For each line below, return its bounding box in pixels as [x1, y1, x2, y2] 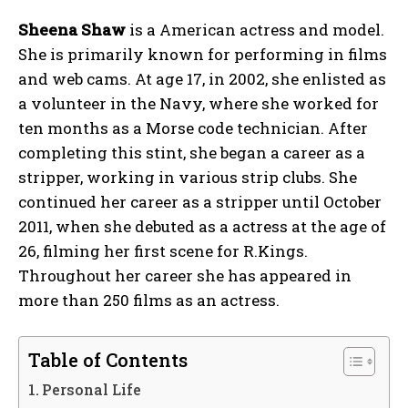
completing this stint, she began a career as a [18, 142, 365, 164]
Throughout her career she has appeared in [18, 265, 352, 287]
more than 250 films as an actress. [18, 290, 280, 311]
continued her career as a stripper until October [18, 191, 382, 213]
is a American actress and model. [126, 19, 384, 41]
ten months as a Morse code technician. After [18, 117, 368, 139]
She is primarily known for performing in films [18, 44, 387, 66]
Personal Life [42, 380, 142, 400]
